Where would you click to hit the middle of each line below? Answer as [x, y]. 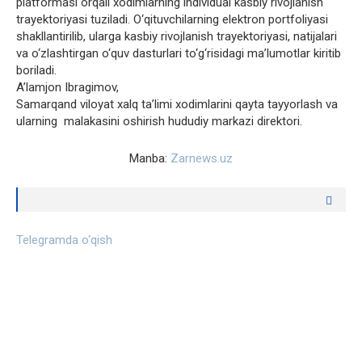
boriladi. [36, 71]
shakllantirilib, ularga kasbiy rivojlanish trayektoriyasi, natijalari [177, 37]
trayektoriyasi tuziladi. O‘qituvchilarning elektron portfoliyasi [172, 20]
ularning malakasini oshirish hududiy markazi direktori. [159, 122]
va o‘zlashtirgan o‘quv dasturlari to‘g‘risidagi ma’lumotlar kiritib [179, 54]
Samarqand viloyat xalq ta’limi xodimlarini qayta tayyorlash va [177, 105]
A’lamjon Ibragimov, [67, 88]
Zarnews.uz [202, 159]
